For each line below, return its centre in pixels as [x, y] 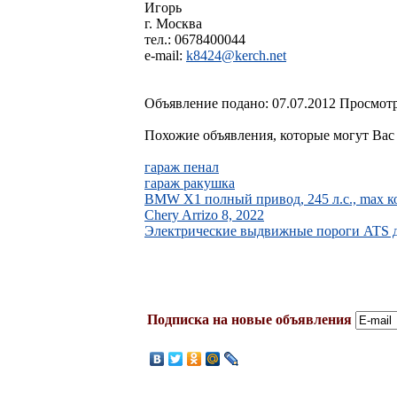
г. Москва [173, 23]
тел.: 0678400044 [195, 39]
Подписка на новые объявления [249, 319]
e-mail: [165, 55]
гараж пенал [182, 167]
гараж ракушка [190, 183]
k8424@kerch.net [236, 55]
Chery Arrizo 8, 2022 [204, 214]
